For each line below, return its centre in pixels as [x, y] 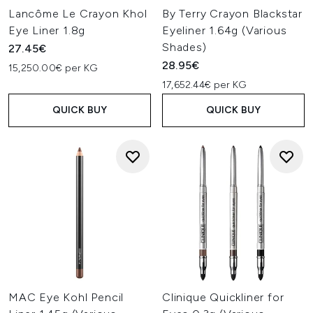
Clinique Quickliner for [223, 297]
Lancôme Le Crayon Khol [78, 14]
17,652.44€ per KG [204, 85]
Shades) [184, 47]
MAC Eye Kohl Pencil [66, 297]
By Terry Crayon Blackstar [233, 14]
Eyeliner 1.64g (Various [225, 30]
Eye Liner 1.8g [47, 30]
